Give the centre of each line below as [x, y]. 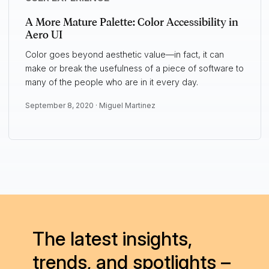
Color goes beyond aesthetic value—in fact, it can [124, 55]
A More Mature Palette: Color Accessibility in [131, 22]
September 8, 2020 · [62, 106]
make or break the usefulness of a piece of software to [134, 68]
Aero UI [44, 35]
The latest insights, [112, 238]
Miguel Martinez [127, 106]
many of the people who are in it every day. [111, 82]
